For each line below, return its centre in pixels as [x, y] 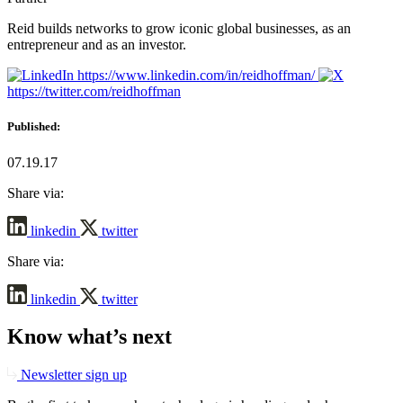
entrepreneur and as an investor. [97, 45]
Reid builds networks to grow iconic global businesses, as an [179, 29]
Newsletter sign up [72, 375]
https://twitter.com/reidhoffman [94, 92]
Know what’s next [90, 337]
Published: [34, 127]
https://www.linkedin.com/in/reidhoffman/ [196, 76]
